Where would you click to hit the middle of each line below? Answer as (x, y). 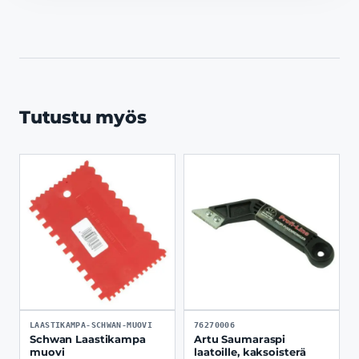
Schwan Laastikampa (88, 339)
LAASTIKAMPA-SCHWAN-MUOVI (91, 325)
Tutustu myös (83, 117)
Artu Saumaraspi (240, 339)
